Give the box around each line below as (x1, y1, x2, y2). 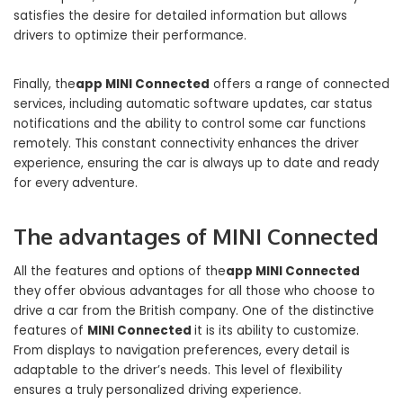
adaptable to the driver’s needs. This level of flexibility (13, 362, 342, 380)
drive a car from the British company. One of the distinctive (13, 302, 374, 320)
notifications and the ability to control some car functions (13, 115, 366, 133)
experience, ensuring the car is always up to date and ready (13, 155, 379, 173)
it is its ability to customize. (194, 322, 359, 340)
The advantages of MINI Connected (13, 222, 379, 251)
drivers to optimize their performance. (13, 27, 246, 45)
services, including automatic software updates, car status (13, 95, 372, 113)
